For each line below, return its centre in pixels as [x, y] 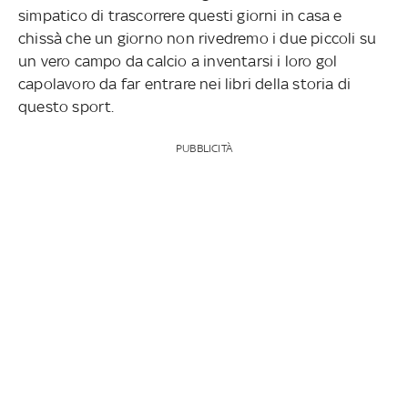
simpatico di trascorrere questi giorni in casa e [180, 15]
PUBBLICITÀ [204, 148]
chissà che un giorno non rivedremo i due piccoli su [198, 38]
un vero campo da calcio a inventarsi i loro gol [178, 61]
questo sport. [66, 106]
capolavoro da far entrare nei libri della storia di [185, 83]
